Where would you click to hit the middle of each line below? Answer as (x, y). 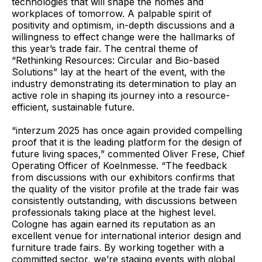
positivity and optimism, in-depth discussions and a (123, 25)
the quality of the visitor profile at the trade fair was (125, 189)
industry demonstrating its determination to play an (124, 83)
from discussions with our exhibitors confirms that (123, 177)
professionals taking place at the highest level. (114, 212)
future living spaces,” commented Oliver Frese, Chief (128, 154)
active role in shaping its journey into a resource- (121, 95)
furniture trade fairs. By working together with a (118, 247)
